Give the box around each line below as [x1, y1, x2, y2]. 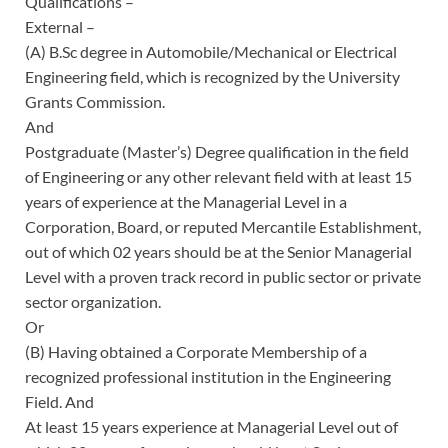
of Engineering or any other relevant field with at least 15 [25, 166, 412, 186]
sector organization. [25, 291, 161, 311]
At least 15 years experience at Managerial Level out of [25, 416, 398, 436]
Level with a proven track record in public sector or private [25, 266, 421, 286]
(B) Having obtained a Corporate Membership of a [25, 341, 367, 361]
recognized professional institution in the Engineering [25, 366, 391, 386]
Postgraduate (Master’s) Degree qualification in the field [25, 141, 409, 161]
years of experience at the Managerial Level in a [25, 191, 347, 211]
